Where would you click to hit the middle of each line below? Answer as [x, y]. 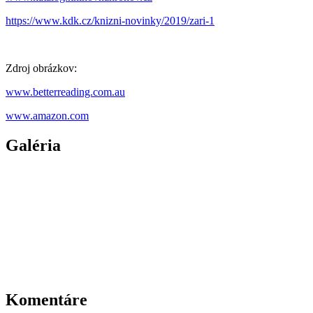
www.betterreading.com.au [65, 92]
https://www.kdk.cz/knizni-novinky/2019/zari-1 [110, 21]
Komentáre [46, 300]
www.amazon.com [47, 116]
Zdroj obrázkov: [41, 68]
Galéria [33, 146]
